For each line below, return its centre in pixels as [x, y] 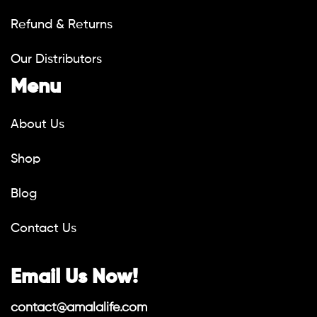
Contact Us [44, 229]
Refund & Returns [62, 25]
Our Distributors [56, 59]
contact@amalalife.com [79, 308]
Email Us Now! [74, 277]
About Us [38, 125]
